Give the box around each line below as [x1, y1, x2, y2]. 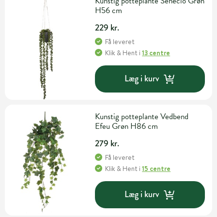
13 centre [142, 47, 170, 58]
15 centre [142, 163, 171, 173]
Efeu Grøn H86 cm [95, 120, 158, 132]
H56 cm [95, 4, 123, 16]
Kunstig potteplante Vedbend [95, 110, 189, 123]
